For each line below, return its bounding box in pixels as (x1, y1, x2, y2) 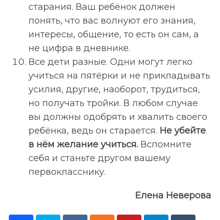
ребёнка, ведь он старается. (28, 125, 160, 136)
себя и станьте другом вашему (28, 152, 170, 164)
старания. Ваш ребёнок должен (28, 1, 175, 12)
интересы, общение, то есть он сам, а (28, 28, 199, 40)
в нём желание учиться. (28, 138, 140, 150)
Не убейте (159, 125, 206, 136)
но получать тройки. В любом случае (28, 97, 198, 109)
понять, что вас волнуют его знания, (28, 15, 195, 26)
